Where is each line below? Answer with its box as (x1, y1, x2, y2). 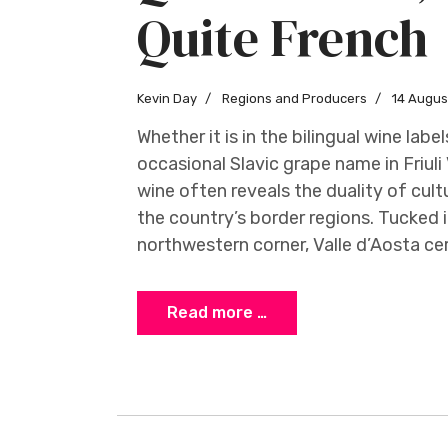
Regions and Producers (219, 91, 367, 106)
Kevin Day (137, 91, 197, 106)
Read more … (167, 303, 267, 322)
